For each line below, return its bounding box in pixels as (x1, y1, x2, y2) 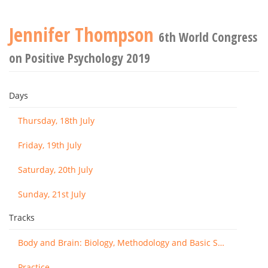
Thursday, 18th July (18, 115, 95, 126)
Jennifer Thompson (9, 22, 159, 47)
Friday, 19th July (18, 139, 81, 151)
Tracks (9, 212, 35, 223)
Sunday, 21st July (18, 188, 86, 200)
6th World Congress (159, 29, 257, 45)
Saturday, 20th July (18, 164, 93, 175)
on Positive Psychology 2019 (9, 50, 150, 66)
